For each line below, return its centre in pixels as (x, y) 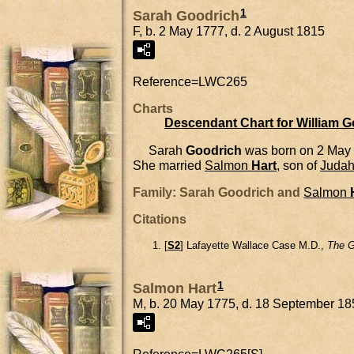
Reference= (166, 82)
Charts (153, 109)
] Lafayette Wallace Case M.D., (254, 245)
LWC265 (223, 82)
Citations (160, 219)
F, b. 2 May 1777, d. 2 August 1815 (229, 32)
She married (169, 165)
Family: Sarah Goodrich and (218, 192)
